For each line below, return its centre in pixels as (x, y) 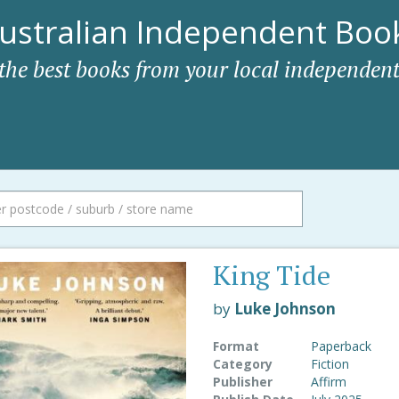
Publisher (242, 382)
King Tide (271, 275)
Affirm (328, 382)
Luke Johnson (285, 309)
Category (242, 364)
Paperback (341, 346)
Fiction (330, 364)
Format (236, 346)
